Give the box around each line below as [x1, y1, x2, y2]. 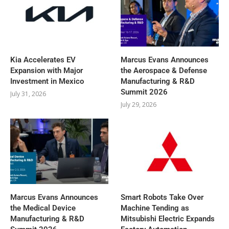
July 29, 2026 [121, 100, 157, 109]
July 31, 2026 [10, 89, 46, 98]
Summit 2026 [121, 87, 168, 97]
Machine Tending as [121, 203, 190, 213]
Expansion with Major [10, 65, 83, 75]
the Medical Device [10, 203, 76, 213]
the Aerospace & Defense [121, 65, 208, 75]
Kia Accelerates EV [10, 55, 76, 64]
